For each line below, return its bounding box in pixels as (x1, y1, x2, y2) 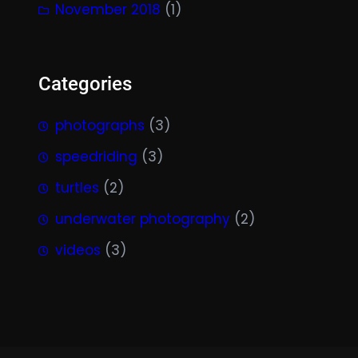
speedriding (55, 146, 137, 166)
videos (55, 240, 101, 260)
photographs (55, 115, 145, 135)
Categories (38, 72, 132, 95)
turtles (55, 177, 99, 197)
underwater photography (55, 209, 230, 229)
